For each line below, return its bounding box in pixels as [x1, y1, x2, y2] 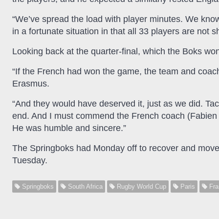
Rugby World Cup [115, 183, 166, 191]
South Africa [66, 183, 103, 191]
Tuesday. [12, 155, 47, 166]
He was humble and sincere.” [12, 123, 126, 133]
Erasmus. [12, 79, 49, 89]
